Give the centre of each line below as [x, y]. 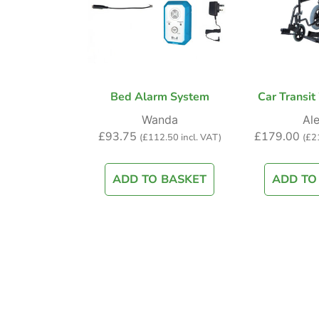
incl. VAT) [200, 138]
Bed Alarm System [159, 97]
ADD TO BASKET [159, 180]
